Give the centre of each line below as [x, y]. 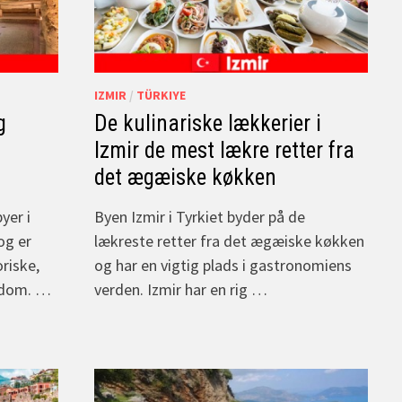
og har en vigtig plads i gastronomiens [223, 265]
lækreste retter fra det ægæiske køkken [229, 240]
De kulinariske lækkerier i [208, 123]
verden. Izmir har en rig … [181, 289]
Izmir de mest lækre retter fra [224, 150]
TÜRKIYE [161, 95]
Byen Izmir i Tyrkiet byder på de [200, 216]
